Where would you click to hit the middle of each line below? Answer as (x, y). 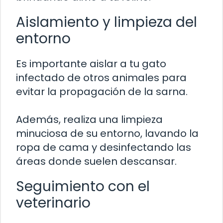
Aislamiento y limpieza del (107, 22)
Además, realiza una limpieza (89, 119)
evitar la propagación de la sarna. (102, 91)
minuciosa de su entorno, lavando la (107, 133)
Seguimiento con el (83, 186)
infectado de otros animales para (101, 77)
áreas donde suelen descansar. (96, 161)
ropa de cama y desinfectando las (104, 147)
